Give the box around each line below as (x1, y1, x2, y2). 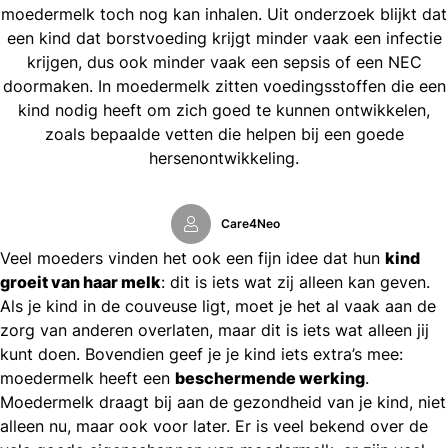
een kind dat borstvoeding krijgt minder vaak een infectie (6, 27, 442, 48)
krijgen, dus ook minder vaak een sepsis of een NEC (26, 51, 422, 72)
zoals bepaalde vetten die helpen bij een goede (44, 123, 404, 144)
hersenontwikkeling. (149, 147, 299, 168)
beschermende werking (175, 367, 365, 388)
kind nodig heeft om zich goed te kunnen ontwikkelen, (18, 99, 430, 120)
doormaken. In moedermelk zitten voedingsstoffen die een (2, 75, 446, 96)
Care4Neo (220, 215, 280, 231)
